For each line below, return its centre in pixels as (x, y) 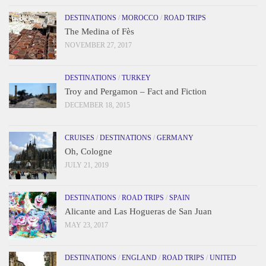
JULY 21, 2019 (87, 165)
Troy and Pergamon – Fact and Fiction (136, 92)
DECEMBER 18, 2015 (97, 105)
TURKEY (136, 78)
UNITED (223, 258)
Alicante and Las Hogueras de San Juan (138, 212)
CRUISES (80, 138)
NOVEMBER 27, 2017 (98, 45)
